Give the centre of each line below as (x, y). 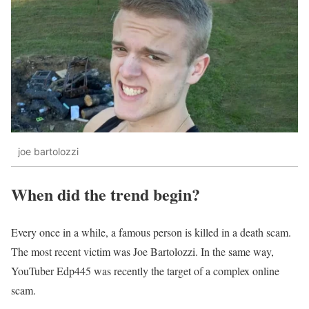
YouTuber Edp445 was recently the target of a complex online (145, 271)
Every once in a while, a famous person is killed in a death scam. (151, 232)
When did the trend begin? (106, 195)
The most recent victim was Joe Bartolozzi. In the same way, (142, 252)
